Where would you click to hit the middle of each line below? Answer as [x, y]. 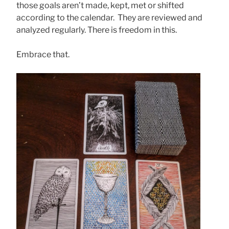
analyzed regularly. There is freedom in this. [97, 30]
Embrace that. [44, 54]
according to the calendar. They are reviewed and [109, 17]
